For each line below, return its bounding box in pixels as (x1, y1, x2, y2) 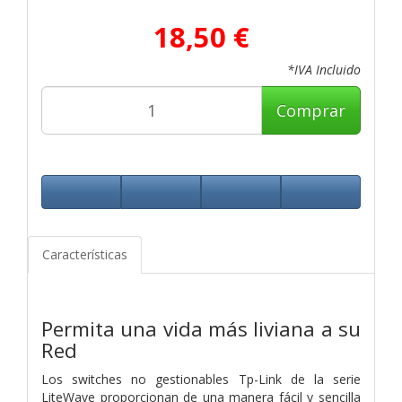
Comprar (276, 99, 345, 121)
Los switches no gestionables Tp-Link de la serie (41, 370, 361, 388)
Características (42, 245, 127, 263)
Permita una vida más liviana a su (41, 314, 361, 343)
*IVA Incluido (287, 60, 361, 78)
